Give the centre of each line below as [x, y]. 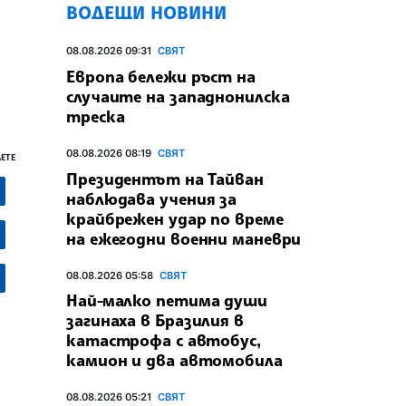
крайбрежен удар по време [175, 218]
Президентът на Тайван [165, 178]
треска [96, 116]
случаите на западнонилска [178, 96]
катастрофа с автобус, [164, 340]
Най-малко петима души [167, 300]
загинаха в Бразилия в [155, 320]
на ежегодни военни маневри [184, 238]
